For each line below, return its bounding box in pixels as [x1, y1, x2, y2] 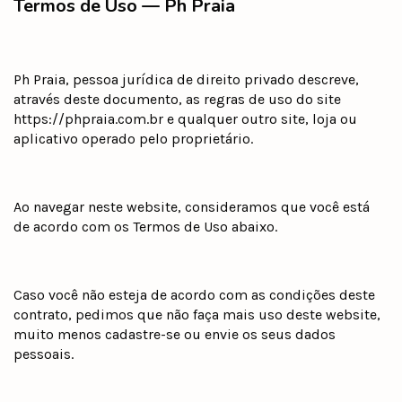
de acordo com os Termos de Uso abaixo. [13, 217, 277, 235]
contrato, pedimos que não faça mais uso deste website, [13, 305, 380, 323]
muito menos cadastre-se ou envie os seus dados [13, 325, 336, 343]
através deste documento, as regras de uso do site [13, 90, 341, 108]
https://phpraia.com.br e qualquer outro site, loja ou [13, 109, 357, 127]
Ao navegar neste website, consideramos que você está [13, 197, 370, 215]
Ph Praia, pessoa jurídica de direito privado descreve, [13, 70, 359, 88]
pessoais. [13, 345, 74, 363]
